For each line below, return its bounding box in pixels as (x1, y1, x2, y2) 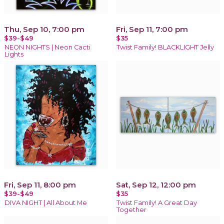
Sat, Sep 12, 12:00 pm (116, 179, 196, 189)
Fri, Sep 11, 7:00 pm (116, 24, 188, 34)
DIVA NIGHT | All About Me (4, 198, 87, 206)
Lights (4, 50, 23, 58)
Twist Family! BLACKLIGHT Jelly (116, 43, 214, 51)
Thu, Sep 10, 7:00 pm (4, 24, 84, 34)
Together (116, 205, 146, 213)
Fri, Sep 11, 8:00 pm (4, 179, 76, 189)
